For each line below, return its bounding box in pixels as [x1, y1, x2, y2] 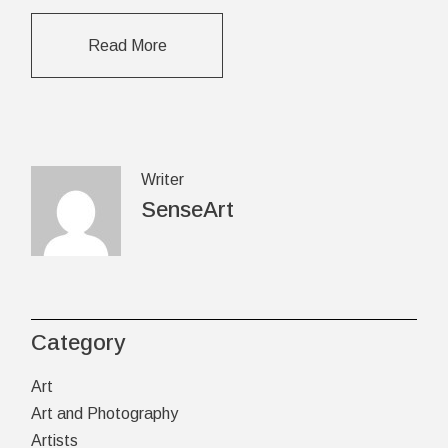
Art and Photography [31, 404, 179, 422]
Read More [87, 36, 167, 54]
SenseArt [141, 196, 235, 222]
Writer [141, 170, 185, 188]
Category [31, 329, 126, 355]
